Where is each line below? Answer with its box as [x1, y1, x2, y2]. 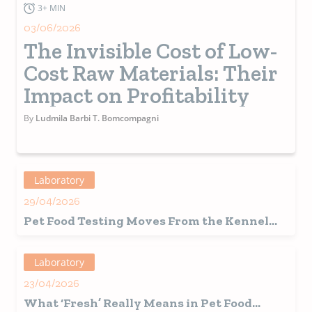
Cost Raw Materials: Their [24, 60, 278, 87]
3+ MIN [38, 2, 65, 15]
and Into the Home [24, 228, 139, 244]
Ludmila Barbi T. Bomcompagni [36, 112, 159, 125]
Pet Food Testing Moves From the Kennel [24, 213, 269, 229]
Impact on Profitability [24, 82, 249, 109]
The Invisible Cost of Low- [24, 38, 278, 65]
